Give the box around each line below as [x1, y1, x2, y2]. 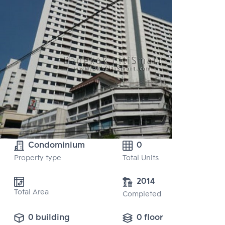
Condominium [28, 139, 85, 153]
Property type [14, 153, 61, 165]
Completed [123, 189, 161, 201]
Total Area [14, 187, 49, 199]
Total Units [123, 153, 159, 165]
